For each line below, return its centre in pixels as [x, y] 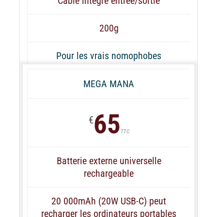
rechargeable [109, 173]
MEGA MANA [109, 84]
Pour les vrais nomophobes [109, 55]
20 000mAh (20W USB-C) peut [109, 201]
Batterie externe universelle [109, 161]
